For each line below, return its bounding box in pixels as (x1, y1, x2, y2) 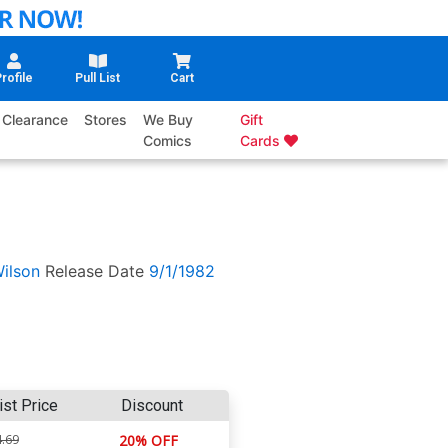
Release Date (44, 261, 144, 282)
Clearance (2, 111, 69, 129)
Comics (143, 132, 193, 150)
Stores (84, 111, 128, 129)
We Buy (143, 111, 194, 129)
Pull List (75, 71, 121, 86)
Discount (120, 395, 183, 415)
